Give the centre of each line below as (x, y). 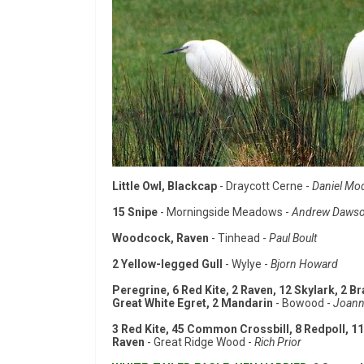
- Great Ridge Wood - (201, 342)
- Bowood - (303, 303)
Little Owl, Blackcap (165, 186)
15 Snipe (135, 212)
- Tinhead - (239, 238)
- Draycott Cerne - (264, 186)
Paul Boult (293, 238)
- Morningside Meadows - (225, 212)
